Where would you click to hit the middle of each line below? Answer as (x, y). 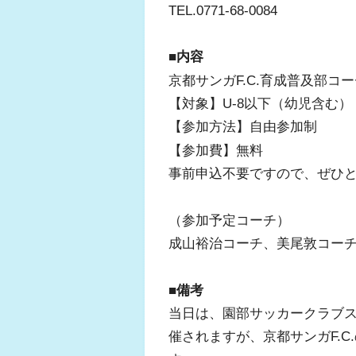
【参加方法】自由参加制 (243, 127)
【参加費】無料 (216, 150)
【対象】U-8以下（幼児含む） (260, 103)
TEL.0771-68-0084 (223, 10)
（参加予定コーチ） (229, 220)
